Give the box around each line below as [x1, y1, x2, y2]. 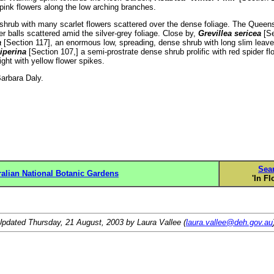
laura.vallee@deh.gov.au [186, 218, 273, 228]
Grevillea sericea [198, 28, 261, 38]
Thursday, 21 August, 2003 [28, 218, 124, 228]
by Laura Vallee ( [124, 218, 186, 228]
